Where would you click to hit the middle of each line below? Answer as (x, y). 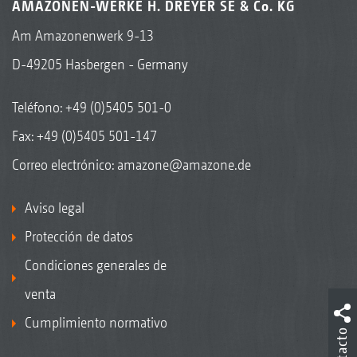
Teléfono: (39, 107)
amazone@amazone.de (184, 164)
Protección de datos (79, 236)
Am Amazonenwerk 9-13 (83, 35)
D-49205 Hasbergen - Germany (100, 64)
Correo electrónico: (65, 164)
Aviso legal (55, 207)
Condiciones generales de (96, 265)
